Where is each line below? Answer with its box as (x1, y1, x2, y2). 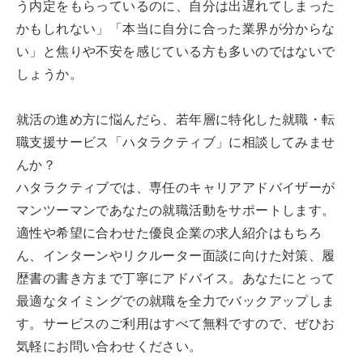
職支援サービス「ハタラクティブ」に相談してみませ (16, 135, 335, 150)
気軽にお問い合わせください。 (16, 339, 203, 354)
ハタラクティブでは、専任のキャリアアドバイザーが (16, 180, 335, 195)
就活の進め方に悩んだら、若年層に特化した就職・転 (16, 112, 335, 127)
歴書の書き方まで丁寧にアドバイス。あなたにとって (16, 271, 335, 286)
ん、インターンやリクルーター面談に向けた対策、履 (16, 248, 335, 263)
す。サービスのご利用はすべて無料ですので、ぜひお (16, 316, 335, 331)
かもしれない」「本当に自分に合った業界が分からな (16, 21, 335, 36)
